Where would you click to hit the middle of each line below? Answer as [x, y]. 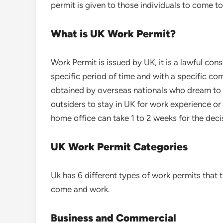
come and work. [80, 189]
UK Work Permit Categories [119, 147]
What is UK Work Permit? [113, 34]
